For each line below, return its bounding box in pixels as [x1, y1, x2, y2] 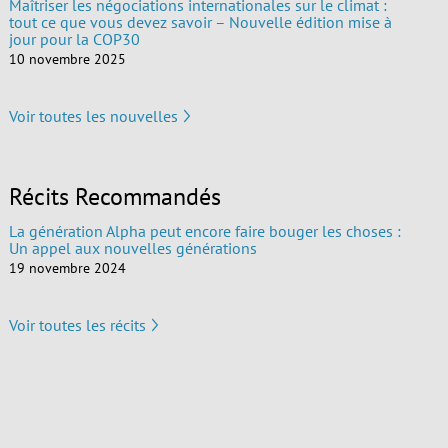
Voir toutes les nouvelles [8, 105, 178, 126]
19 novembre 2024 [8, 259, 126, 277]
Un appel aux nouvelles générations [8, 238, 257, 258]
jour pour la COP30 [8, 29, 140, 49]
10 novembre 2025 [8, 50, 126, 68]
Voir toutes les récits [8, 314, 146, 335]
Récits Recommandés [8, 181, 221, 212]
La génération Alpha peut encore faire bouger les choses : [8, 221, 401, 241]
